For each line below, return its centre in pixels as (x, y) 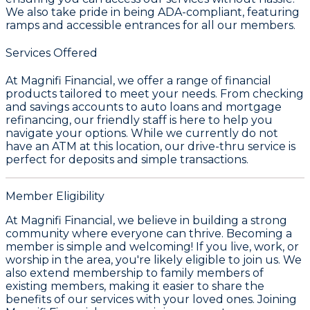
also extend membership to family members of (135, 273)
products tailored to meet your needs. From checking (155, 94)
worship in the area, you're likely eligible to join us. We (154, 260)
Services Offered (52, 53)
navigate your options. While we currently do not (142, 134)
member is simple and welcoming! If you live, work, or (152, 247)
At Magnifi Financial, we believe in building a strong (146, 221)
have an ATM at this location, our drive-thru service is (151, 147)
